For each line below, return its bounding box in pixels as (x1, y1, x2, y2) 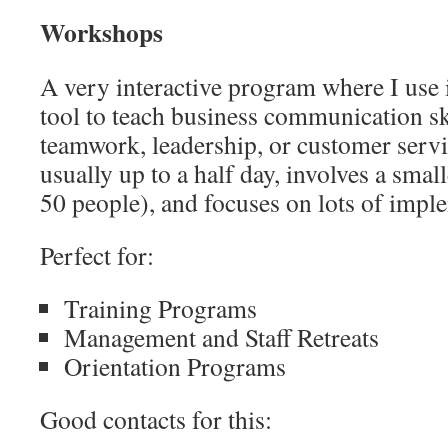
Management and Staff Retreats (64, 320, 379, 354)
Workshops (40, 13, 163, 51)
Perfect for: (40, 238, 154, 272)
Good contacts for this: (40, 402, 272, 436)
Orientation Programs (64, 349, 286, 383)
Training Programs (64, 291, 257, 325)
